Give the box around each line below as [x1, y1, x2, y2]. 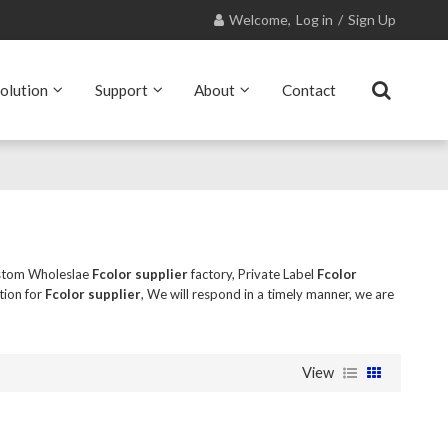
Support [94, 81, 148, 99]
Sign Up [348, 11, 397, 28]
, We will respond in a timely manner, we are [140, 285, 394, 302]
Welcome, [229, 11, 292, 28]
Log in [296, 11, 334, 28]
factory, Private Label [187, 265, 317, 282]
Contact [282, 81, 337, 99]
